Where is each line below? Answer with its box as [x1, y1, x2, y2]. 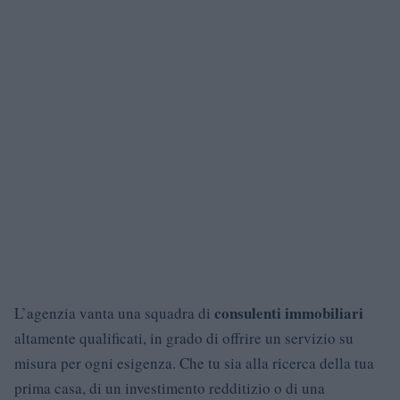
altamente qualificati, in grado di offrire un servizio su [14, 328, 354, 349]
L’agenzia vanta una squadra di [14, 303, 214, 324]
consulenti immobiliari [214, 302, 363, 325]
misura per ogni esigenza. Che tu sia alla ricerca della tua [14, 353, 374, 374]
